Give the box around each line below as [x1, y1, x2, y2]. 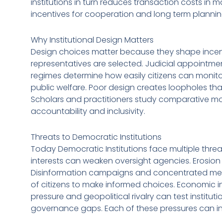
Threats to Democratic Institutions [31, 131, 162, 143]
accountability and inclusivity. [31, 105, 145, 117]
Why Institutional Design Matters [31, 34, 154, 46]
